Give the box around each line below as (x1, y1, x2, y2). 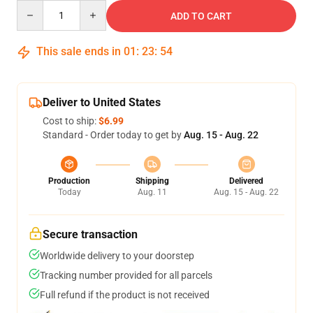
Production (48, 176, 90, 186)
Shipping (135, 176, 169, 186)
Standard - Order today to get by (43, 129, 184, 140)
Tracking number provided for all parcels (40, 270, 212, 281)
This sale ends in (34, 45, 124, 58)
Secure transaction (43, 228, 138, 241)
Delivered (229, 176, 263, 186)
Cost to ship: (43, 115, 99, 126)
